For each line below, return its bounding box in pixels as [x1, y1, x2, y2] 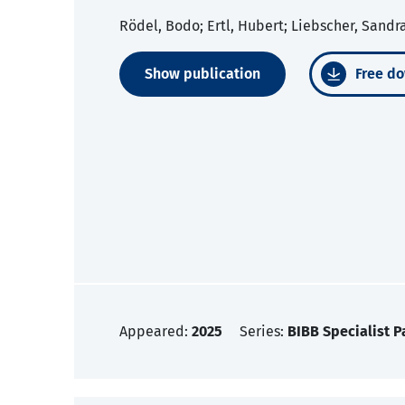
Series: [240, 323, 287, 341]
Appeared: [119, 323, 192, 341]
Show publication [145, 65, 260, 83]
